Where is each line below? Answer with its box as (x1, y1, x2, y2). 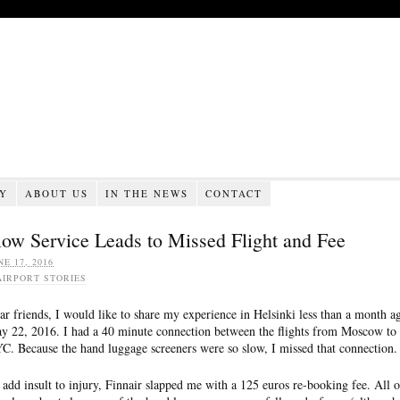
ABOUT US (24, 186, 88, 200)
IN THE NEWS (104, 186, 188, 200)
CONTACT (204, 186, 262, 200)
